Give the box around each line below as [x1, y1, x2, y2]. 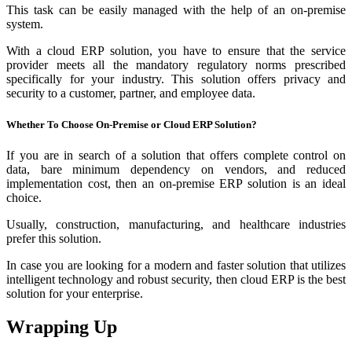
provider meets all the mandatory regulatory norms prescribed [6, 58, 346, 72]
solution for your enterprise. [6, 286, 143, 300]
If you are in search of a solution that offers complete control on [6, 148, 346, 162]
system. [6, 17, 43, 31]
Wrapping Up [6, 316, 117, 337]
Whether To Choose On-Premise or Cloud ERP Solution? [6, 118, 257, 130]
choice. [6, 190, 42, 204]
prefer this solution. [6, 231, 101, 245]
